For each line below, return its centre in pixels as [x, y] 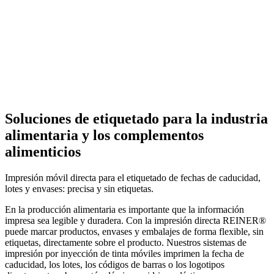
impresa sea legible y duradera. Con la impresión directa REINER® [135, 220]
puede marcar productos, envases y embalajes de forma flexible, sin [134, 231]
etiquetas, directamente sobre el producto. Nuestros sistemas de [126, 242]
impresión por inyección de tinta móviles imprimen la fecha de [124, 253]
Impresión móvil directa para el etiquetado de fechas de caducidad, [133, 177]
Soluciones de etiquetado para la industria [136, 118]
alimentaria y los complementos [104, 135]
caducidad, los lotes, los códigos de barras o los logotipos [115, 264]
